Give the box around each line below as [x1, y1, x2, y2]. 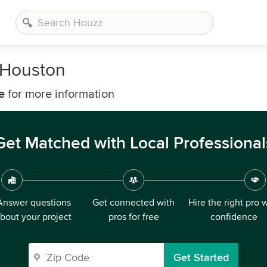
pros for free [108, 211, 159, 223]
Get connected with [92, 197, 175, 209]
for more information [5, 87, 114, 101]
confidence [210, 211, 257, 223]
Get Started [173, 251, 229, 264]
